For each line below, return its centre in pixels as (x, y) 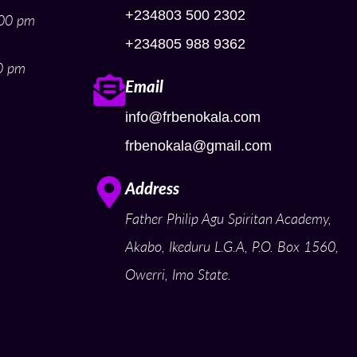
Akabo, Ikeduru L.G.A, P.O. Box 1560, (232, 246)
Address (152, 188)
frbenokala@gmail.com (198, 146)
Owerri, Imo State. (178, 274)
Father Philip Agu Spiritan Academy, (228, 218)
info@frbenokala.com (193, 117)
